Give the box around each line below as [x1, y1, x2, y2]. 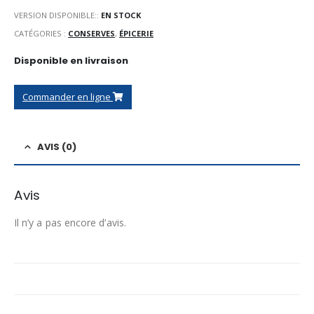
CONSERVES [68, 27, 115, 39]
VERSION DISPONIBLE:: [14, 10, 101, 21]
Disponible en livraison [14, 54, 128, 68]
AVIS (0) [37, 140, 76, 154]
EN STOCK [101, 10, 141, 21]
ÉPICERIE [119, 27, 153, 39]
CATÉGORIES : [14, 27, 68, 39]
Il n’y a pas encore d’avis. [14, 216, 126, 230]
